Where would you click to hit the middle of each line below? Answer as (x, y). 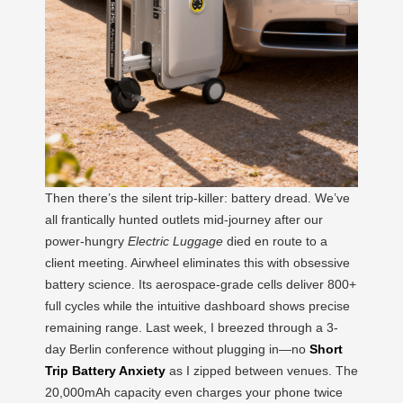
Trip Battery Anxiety (105, 370)
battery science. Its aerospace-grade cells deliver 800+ (201, 284)
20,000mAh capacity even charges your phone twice (194, 392)
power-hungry (86, 241)
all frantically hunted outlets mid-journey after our (184, 219)
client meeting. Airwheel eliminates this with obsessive (197, 262)
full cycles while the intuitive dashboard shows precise (197, 305)
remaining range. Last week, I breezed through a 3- (192, 327)
